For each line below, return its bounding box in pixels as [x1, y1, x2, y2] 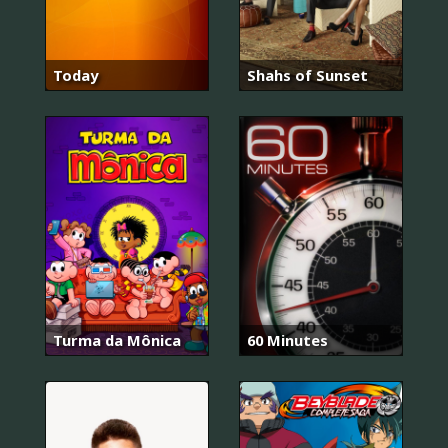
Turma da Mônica [53, 330, 181, 351]
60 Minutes [247, 330, 328, 351]
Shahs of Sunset [247, 65, 368, 86]
